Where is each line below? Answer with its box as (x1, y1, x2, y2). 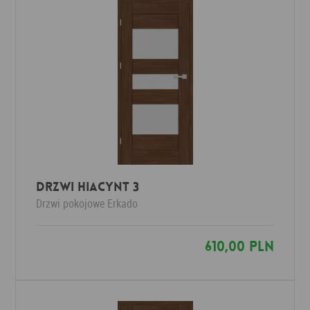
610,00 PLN (204, 237, 274, 255)
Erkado (107, 196, 138, 211)
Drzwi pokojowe (36, 196, 106, 211)
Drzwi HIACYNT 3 (36, 179, 140, 195)
